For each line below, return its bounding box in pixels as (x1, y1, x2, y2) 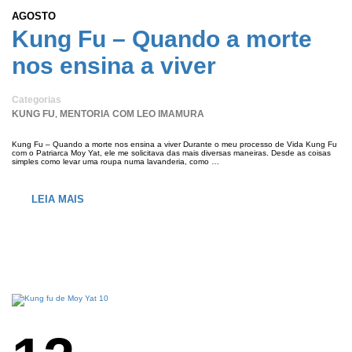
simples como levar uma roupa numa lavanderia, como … (12, 157, 219, 167)
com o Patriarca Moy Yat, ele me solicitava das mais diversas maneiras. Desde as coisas (12, 148, 331, 158)
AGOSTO (12, 10, 56, 23)
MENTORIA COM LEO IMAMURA (60, 108, 204, 120)
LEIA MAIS (31, 193, 84, 206)
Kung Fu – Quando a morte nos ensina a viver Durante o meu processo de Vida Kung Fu (12, 140, 337, 149)
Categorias (12, 94, 61, 106)
